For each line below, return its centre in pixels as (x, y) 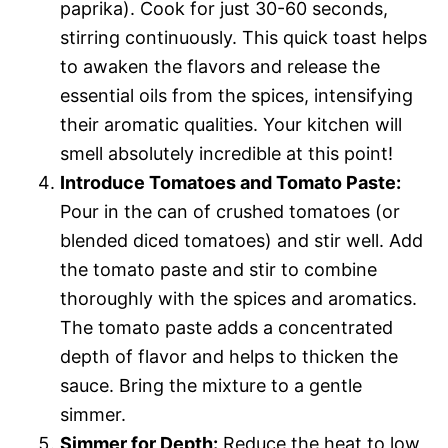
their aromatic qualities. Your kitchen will (231, 124)
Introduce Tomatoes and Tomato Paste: (230, 182)
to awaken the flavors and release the (220, 66)
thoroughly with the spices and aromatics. (238, 298)
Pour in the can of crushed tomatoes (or (230, 211)
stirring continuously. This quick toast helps (243, 37)
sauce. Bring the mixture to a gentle (211, 385)
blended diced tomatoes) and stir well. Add (241, 240)
